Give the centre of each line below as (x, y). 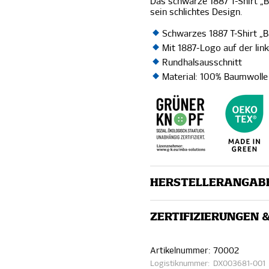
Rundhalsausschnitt (202, 63)
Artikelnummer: (180, 251)
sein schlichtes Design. (197, 13)
